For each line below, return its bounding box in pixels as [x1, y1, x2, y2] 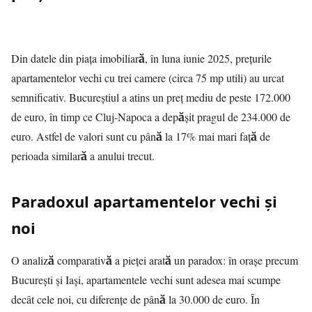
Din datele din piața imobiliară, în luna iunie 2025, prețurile [11, 51, 272, 65]
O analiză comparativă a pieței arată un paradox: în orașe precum [11, 253, 298, 267]
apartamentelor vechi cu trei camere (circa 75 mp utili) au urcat [11, 70, 284, 85]
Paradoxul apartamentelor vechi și [11, 191, 277, 212]
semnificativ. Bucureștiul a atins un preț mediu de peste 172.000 [11, 90, 290, 104]
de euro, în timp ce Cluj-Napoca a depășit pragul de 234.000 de [11, 109, 290, 124]
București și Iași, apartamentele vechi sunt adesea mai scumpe [11, 272, 281, 287]
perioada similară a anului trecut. [11, 148, 155, 163]
